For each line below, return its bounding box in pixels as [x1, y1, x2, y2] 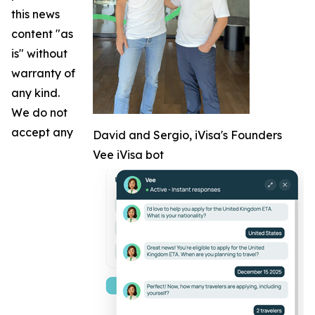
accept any [11, 125, 73, 140]
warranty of [11, 66, 75, 81]
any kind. [11, 86, 60, 101]
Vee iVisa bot [93, 148, 164, 162]
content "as [11, 27, 73, 41]
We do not [11, 105, 67, 120]
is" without [11, 46, 67, 61]
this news [11, 7, 60, 22]
